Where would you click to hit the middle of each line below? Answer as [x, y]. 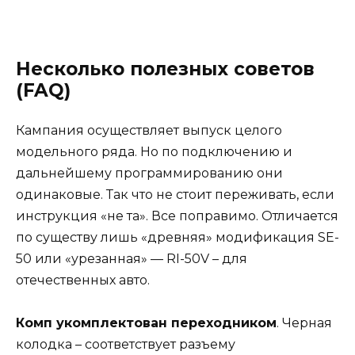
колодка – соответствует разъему [126, 345]
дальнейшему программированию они [149, 174]
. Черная [304, 323]
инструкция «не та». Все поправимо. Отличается [177, 216]
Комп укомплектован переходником [146, 323]
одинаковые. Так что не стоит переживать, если [175, 195]
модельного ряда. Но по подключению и [154, 152]
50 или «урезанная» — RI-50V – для [132, 259]
